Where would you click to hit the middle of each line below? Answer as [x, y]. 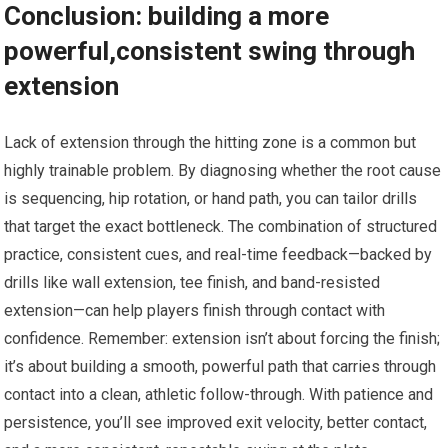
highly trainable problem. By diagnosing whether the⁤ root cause [223, 171]
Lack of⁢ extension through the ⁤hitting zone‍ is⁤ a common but [210, 143]
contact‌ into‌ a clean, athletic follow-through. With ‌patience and [219, 395]
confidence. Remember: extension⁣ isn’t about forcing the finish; [222, 339]
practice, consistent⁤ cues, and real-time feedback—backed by [218, 255]
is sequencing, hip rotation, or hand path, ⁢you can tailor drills [211, 199]
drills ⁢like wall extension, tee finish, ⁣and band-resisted [192, 283]
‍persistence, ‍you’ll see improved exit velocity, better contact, [216, 423]
